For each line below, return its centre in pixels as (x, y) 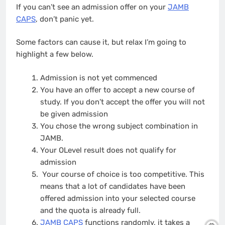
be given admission (74, 114)
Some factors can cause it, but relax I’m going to (101, 42)
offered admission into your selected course (118, 198)
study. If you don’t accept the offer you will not (122, 102)
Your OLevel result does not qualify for (108, 150)
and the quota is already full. (90, 210)
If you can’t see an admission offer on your (92, 7)
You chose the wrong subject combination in (119, 126)
